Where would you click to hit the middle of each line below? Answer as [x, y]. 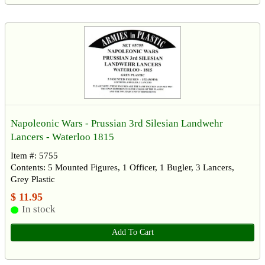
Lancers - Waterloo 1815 [62, 137]
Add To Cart [132, 232]
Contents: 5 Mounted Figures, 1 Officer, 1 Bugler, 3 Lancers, [122, 167]
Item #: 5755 [34, 155]
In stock [38, 209]
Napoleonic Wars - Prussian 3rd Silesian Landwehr [117, 123]
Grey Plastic [33, 179]
